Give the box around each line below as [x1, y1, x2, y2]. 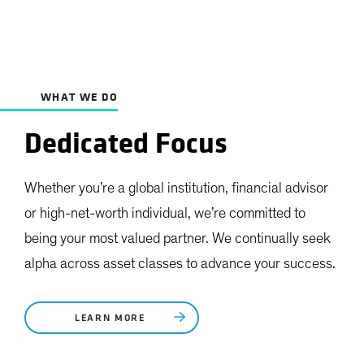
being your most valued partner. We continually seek [24, 231, 331, 246]
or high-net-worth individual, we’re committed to [24, 206, 305, 221]
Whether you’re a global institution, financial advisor [24, 180, 328, 196]
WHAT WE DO [41, 89, 118, 105]
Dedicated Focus [24, 125, 227, 162]
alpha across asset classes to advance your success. [24, 256, 336, 271]
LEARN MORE [75, 313, 149, 323]
